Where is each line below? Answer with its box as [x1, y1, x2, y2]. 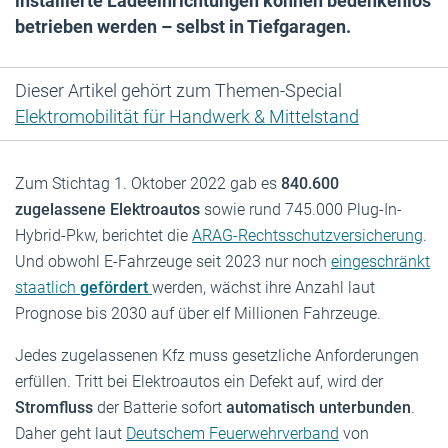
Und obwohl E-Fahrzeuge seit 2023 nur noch [15, 251, 331, 271]
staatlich [15, 277, 80, 297]
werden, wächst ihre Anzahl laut [152, 277, 375, 297]
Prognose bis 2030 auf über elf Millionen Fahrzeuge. [15, 303, 381, 323]
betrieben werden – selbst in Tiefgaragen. [15, 15, 351, 37]
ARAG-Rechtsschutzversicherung [192, 225, 423, 245]
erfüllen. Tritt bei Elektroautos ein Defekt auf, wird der [15, 371, 383, 391]
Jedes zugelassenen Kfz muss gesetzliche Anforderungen [15, 345, 419, 365]
